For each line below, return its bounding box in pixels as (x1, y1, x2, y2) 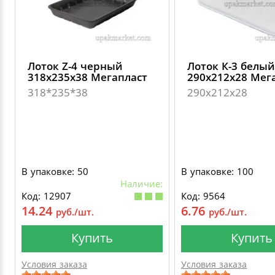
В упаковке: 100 (181, 165, 254, 177)
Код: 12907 (21, 190, 71, 202)
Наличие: (120, 177, 163, 190)
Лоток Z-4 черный (28, 59, 123, 73)
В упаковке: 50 (21, 165, 88, 177)
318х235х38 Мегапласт (28, 70, 147, 84)
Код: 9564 (181, 190, 225, 202)
